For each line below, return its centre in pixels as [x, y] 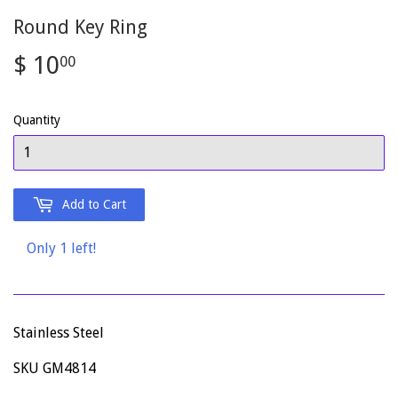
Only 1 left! [61, 249]
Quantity [37, 120]
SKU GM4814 [55, 369]
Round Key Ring [80, 27]
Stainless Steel [59, 333]
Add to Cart [94, 205]
